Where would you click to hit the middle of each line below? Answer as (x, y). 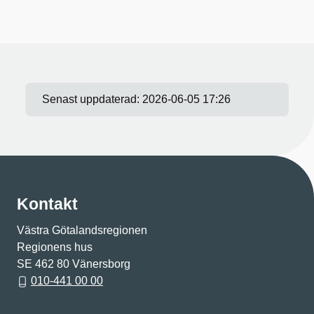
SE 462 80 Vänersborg (74, 264)
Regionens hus (55, 247)
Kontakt (47, 204)
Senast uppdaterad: (92, 100)
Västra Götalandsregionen (82, 231)
